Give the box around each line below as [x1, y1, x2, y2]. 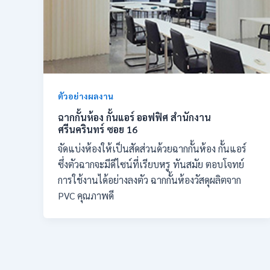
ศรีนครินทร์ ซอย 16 [58, 122, 137, 136]
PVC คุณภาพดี [58, 189, 114, 202]
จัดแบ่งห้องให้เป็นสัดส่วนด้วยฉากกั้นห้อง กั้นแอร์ [58, 142, 246, 155]
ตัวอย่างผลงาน [58, 90, 113, 101]
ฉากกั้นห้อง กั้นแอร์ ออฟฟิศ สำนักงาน [58, 110, 211, 124]
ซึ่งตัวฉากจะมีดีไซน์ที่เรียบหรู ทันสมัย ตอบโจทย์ [58, 158, 244, 171]
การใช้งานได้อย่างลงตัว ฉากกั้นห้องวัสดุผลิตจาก [58, 174, 241, 187]
